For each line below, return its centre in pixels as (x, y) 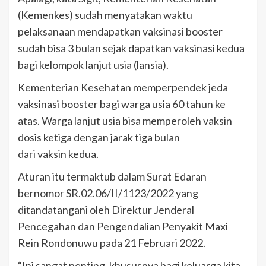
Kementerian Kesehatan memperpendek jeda (123, 87)
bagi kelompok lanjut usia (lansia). (93, 64)
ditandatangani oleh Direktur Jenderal (106, 209)
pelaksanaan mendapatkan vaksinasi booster (120, 31)
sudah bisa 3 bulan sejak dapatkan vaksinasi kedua (131, 48)
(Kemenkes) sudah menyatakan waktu (105, 15)
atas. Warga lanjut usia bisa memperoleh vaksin (125, 120)
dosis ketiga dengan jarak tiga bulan (99, 137)
